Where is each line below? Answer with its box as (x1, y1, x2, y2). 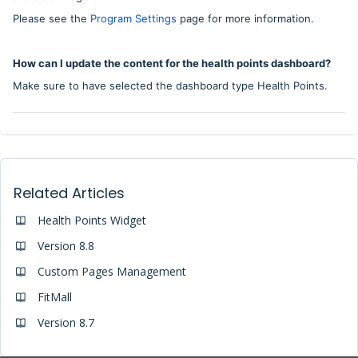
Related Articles (14, 182, 125, 203)
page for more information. (177, 12, 314, 26)
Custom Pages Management (38, 263, 186, 279)
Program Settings (90, 12, 177, 26)
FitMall (38, 288, 72, 304)
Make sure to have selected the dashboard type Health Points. (13, 79, 328, 93)
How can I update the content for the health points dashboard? (13, 57, 331, 70)
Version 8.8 (38, 237, 94, 253)
